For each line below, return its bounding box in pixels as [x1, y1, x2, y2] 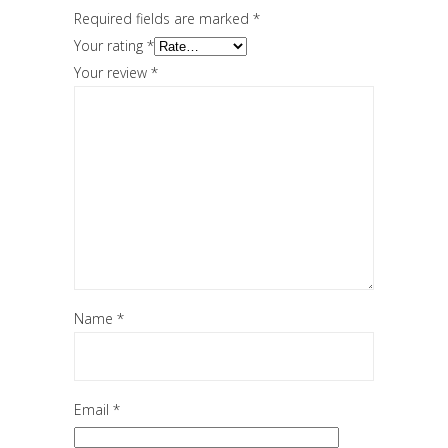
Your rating [74, 36, 147, 55]
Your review [74, 63, 151, 82]
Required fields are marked [74, 9, 253, 28]
